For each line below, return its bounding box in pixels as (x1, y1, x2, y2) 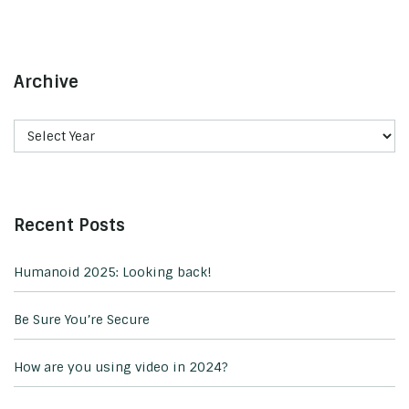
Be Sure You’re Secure (14, 310, 150, 328)
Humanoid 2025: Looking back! (14, 263, 212, 280)
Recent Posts (14, 214, 125, 236)
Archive (14, 70, 79, 93)
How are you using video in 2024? (14, 358, 228, 375)
